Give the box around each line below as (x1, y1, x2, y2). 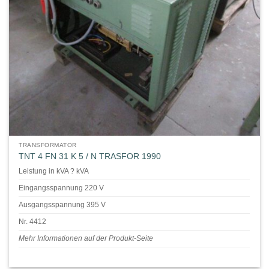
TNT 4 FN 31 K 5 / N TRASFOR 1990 (19, 151, 162, 161)
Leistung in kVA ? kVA (19, 167, 89, 175)
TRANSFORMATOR (19, 142, 77, 149)
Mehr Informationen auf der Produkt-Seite (19, 234, 154, 243)
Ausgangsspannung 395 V (19, 201, 106, 209)
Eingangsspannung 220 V (19, 184, 104, 192)
